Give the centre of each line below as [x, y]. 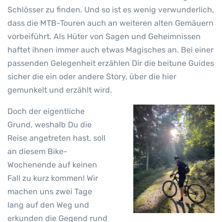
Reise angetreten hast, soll [56, 138]
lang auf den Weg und [48, 205]
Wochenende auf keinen [52, 165]
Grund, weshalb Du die [50, 125]
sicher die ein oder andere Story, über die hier [92, 77]
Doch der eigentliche [46, 111]
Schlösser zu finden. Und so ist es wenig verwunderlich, [111, 10]
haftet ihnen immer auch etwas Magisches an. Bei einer [111, 50]
